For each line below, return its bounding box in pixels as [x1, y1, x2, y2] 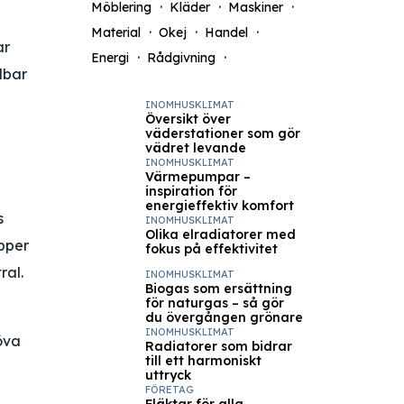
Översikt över [144, 111, 231, 127]
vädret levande [144, 140, 246, 156]
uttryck [144, 367, 191, 383]
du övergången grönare [144, 309, 303, 326]
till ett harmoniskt [144, 353, 262, 369]
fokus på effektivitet [144, 241, 278, 257]
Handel [204, 24, 248, 41]
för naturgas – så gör [144, 295, 284, 311]
